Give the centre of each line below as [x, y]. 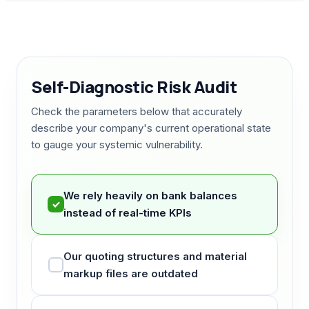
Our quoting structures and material [155, 256]
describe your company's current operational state [151, 128]
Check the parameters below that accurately [137, 111]
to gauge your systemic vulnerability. [117, 144]
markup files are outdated [131, 273]
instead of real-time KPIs [128, 213]
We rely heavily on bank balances [150, 196]
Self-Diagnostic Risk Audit [134, 87]
